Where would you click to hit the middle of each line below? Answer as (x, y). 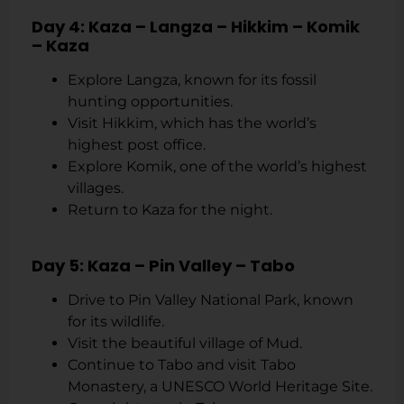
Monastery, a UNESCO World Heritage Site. (220, 386)
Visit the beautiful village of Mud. (185, 343)
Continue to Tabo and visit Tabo (182, 364)
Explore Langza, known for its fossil (192, 80)
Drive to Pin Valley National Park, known (211, 299)
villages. (96, 188)
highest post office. (137, 145)
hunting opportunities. (150, 102)
